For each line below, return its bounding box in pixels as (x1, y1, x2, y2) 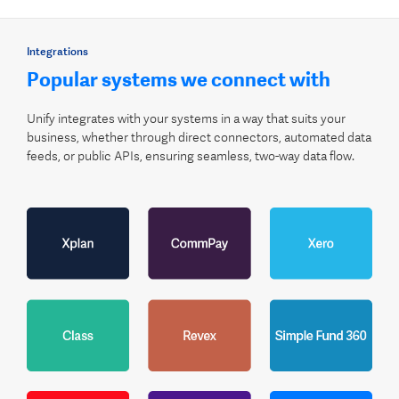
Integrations (27, 45, 88, 58)
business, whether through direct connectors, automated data (27, 130, 371, 144)
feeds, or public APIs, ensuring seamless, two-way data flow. (27, 149, 354, 163)
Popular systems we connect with (27, 68, 330, 92)
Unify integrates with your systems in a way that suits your (27, 111, 346, 126)
